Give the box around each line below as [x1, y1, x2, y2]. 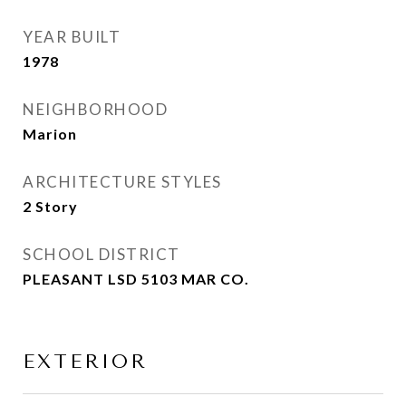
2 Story [23, 198, 78, 215]
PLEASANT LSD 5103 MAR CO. [23, 270, 249, 287]
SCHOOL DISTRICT [23, 245, 180, 264]
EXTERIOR [23, 351, 148, 372]
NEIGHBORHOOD [23, 100, 168, 119]
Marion [23, 125, 77, 142]
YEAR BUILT [23, 27, 121, 46]
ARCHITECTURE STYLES [23, 172, 222, 191]
